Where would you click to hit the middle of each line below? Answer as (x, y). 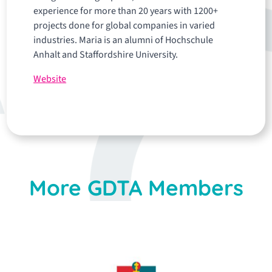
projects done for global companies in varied (124, 25)
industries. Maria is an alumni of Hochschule (124, 40)
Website (50, 79)
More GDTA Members (136, 188)
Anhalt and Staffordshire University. (106, 55)
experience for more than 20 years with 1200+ (126, 11)
